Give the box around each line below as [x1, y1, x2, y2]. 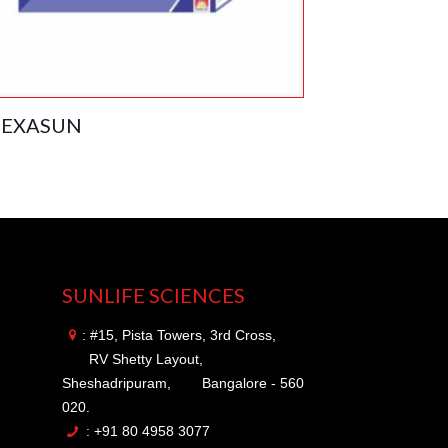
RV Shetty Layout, [89, 351, 204, 368]
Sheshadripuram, [62, 375, 172, 392]
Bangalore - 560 [202, 375, 305, 392]
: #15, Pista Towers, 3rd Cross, [82, 327, 277, 344]
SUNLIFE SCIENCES [62, 283, 246, 308]
